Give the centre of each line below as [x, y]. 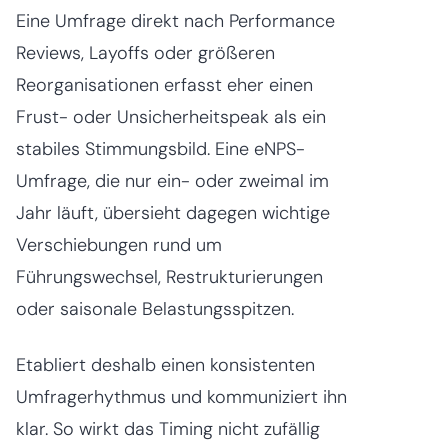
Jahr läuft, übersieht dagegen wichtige [173, 212]
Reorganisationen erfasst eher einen [164, 84]
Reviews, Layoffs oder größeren [145, 52]
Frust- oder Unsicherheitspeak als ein [171, 116]
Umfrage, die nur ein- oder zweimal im [172, 180]
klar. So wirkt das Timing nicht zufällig [168, 428]
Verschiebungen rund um [119, 244]
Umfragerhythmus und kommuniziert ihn [181, 396]
